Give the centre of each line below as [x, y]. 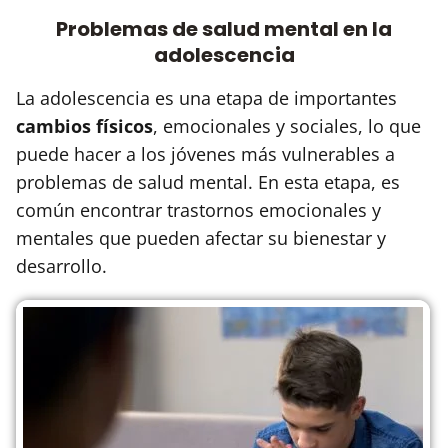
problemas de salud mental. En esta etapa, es [208, 181]
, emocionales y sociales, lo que [287, 125]
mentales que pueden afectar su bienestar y [201, 237]
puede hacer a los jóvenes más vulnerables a [205, 153]
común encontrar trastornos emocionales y [198, 209]
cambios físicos [84, 125]
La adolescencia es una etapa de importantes [206, 97]
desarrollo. [61, 265]
